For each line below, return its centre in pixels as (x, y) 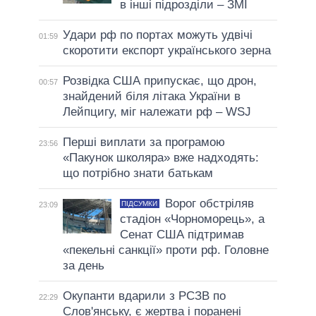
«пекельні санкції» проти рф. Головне (165, 250)
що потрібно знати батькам (138, 174)
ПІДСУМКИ (140, 204)
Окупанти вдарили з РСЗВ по (144, 296)
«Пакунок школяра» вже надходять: (160, 158)
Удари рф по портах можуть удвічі (157, 35)
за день (83, 266)
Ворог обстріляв (209, 204)
